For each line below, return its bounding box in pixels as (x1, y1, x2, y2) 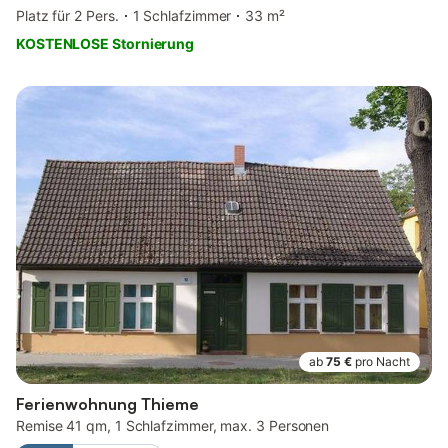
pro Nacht (355, 353, 410, 369)
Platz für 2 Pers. (16, 7, 119, 25)
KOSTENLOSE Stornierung (16, 35, 195, 53)
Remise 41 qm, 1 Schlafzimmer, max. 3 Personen (16, 416, 330, 434)
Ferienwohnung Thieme (16, 393, 199, 414)
